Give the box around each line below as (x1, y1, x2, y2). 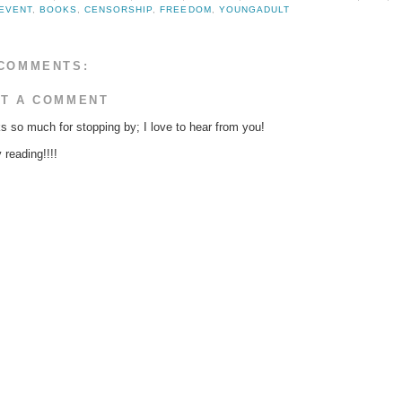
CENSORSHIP (84, 4, 153, 15)
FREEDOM (160, 4, 212, 15)
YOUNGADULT (218, 4, 290, 15)
